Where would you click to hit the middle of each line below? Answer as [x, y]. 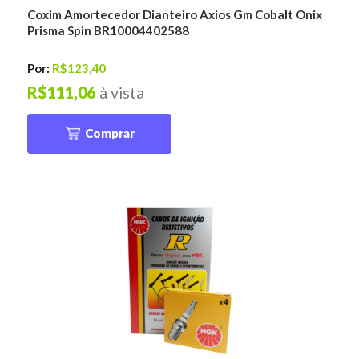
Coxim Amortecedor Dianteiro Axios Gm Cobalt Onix [175, 14]
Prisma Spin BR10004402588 [109, 30]
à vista [122, 93]
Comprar [109, 133]
